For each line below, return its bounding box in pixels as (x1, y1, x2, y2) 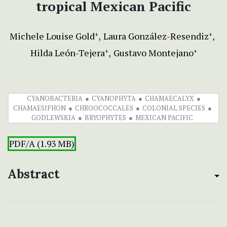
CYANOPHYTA (91, 94, 136, 103)
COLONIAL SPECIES (142, 103, 205, 113)
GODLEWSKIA (31, 113, 75, 123)
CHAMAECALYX (144, 94, 194, 103)
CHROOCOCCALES (74, 103, 133, 113)
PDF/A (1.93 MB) (9, 138, 74, 150)
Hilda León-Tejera (30, 47, 105, 59)
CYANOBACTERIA (26, 94, 83, 103)
